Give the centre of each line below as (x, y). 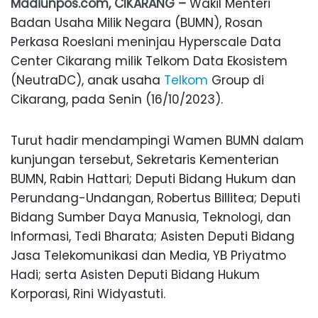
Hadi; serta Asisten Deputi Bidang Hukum (135, 275)
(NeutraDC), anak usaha (87, 81)
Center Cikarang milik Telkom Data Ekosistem (149, 61)
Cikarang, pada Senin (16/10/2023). (117, 100)
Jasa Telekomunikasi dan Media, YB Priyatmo (148, 256)
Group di (236, 81)
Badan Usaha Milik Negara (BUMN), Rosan (137, 23)
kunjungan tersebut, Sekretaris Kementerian (145, 160)
